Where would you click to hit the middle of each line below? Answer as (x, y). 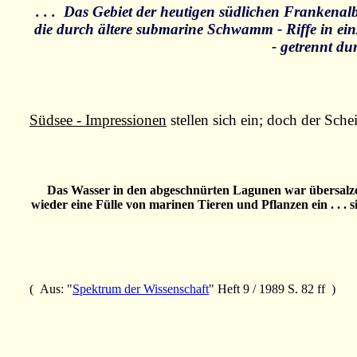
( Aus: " (51, 289)
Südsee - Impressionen (98, 120)
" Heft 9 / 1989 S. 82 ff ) (272, 289)
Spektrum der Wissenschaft (141, 289)
